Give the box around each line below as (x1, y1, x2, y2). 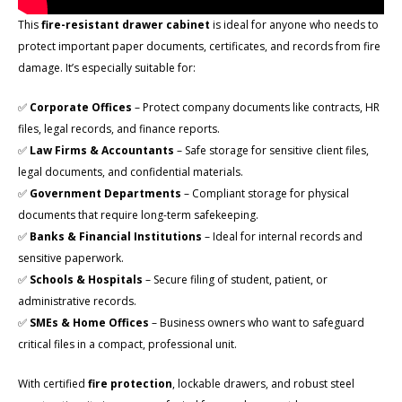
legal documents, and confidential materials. (18, 163, 243, 179)
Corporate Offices (30, 99, 132, 115)
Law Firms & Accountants (30, 142, 174, 158)
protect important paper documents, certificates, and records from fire (18, 38, 380, 54)
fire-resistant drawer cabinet (41, 16, 210, 32)
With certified (18, 375, 88, 391)
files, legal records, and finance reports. (18, 120, 220, 136)
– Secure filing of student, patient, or (143, 271, 328, 287)
